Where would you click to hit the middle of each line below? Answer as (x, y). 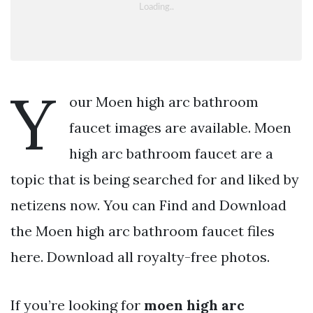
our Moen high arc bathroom (164, 101)
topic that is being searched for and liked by (155, 179)
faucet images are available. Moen (180, 127)
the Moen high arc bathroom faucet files (143, 231)
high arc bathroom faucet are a (171, 153)
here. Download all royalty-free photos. (140, 256)
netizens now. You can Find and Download (148, 205)
